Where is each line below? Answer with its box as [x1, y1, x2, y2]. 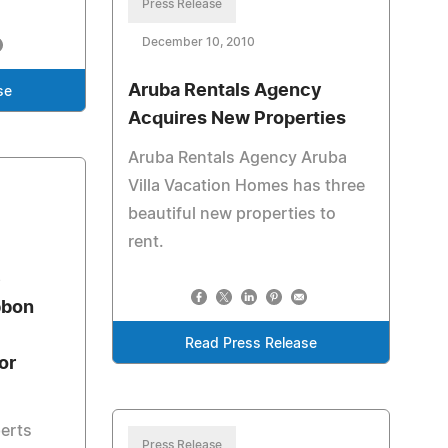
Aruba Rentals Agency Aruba [127, 150, 347, 166]
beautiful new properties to [127, 206, 336, 222]
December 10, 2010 [141, 36, 255, 48]
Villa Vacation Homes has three [127, 178, 365, 194]
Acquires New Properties [127, 110, 346, 128]
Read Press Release [184, 337, 317, 351]
